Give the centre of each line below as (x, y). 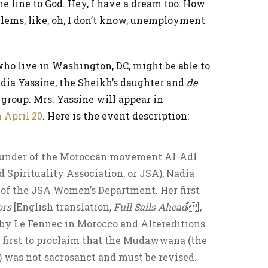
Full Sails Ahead (150, 207)
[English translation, (63, 207)
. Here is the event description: (116, 116)
